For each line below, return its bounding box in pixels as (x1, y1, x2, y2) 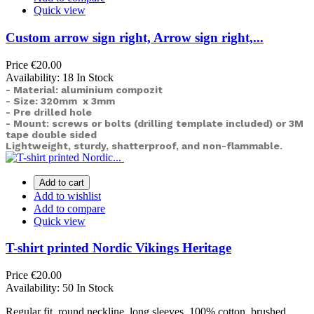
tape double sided (6, 128, 97, 140)
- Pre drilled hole (6, 106, 92, 118)
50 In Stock (62, 281, 114, 294)
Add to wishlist (34, 189, 101, 202)
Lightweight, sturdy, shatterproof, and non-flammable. (6, 139, 282, 151)
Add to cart (39, 177, 84, 188)
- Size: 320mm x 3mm (6, 95, 115, 107)
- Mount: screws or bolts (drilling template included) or (6, 117, 289, 129)
